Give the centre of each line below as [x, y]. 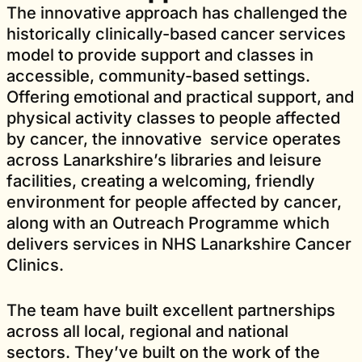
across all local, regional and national [147, 331]
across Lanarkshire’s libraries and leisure [164, 160]
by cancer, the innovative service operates [174, 139]
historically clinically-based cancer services [176, 34]
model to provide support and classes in [160, 55]
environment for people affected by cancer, [174, 202]
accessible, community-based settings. [158, 76]
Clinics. [35, 265]
